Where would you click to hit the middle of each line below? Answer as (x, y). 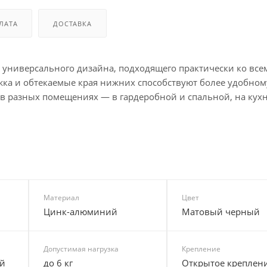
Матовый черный (221, 211)
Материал (61, 197)
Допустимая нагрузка (81, 249)
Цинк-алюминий (80, 211)
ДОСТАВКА (72, 23)
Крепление (201, 249)
